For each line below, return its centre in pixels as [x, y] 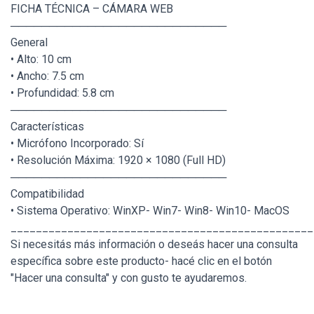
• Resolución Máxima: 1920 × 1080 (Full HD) [118, 161]
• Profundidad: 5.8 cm [62, 93]
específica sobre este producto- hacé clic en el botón [141, 261]
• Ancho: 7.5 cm [47, 76]
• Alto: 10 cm [41, 60]
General [29, 43]
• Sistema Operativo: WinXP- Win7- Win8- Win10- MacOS [150, 211]
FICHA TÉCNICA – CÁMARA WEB [92, 9]
